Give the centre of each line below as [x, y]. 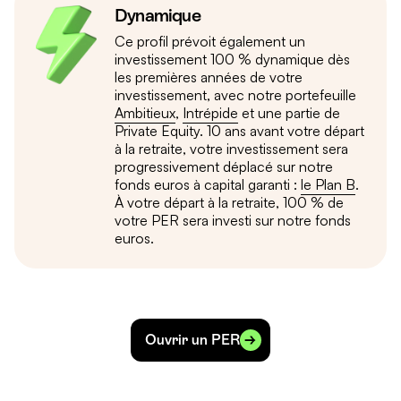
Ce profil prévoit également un [210, 41]
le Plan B [328, 184]
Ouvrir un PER [192, 339]
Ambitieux [145, 112]
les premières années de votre [209, 77]
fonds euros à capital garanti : [208, 184]
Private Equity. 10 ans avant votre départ [239, 130]
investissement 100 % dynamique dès [232, 59]
